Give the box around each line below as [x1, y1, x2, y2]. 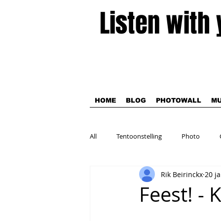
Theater [110, 171, 132, 180]
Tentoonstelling [116, 132, 162, 141]
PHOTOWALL [156, 97, 201, 104]
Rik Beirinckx [161, 169, 203, 179]
